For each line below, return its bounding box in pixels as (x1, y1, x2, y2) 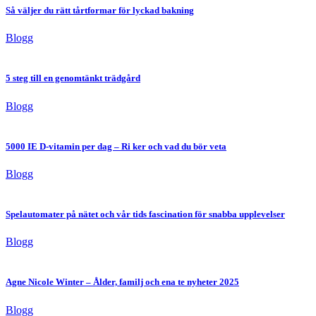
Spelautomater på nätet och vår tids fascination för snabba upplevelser (6, 209, 285, 220)
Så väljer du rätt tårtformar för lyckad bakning (6, 5, 194, 16)
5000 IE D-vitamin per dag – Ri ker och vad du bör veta (6, 140, 226, 152)
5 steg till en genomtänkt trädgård (6, 73, 140, 84)
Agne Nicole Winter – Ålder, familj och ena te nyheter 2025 (6, 276, 239, 288)
